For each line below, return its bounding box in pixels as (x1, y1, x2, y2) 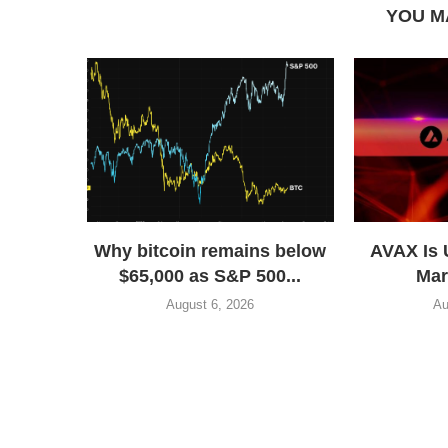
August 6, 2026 (166, 297, 255, 313)
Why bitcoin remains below (94, 241, 327, 262)
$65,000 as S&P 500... (119, 266, 302, 287)
